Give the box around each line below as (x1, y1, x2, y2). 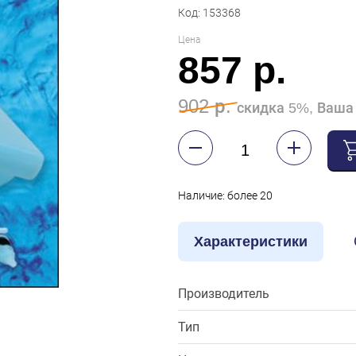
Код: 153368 (178, 6, 241, 20)
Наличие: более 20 (178, 189, 273, 203)
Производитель (178, 286, 269, 302)
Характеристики (194, 234, 308, 250)
